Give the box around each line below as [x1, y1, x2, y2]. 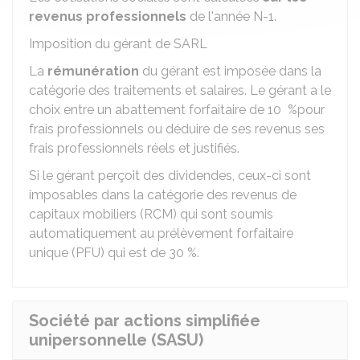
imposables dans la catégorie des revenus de [29, 187, 297, 202]
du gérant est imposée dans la [139, 63, 321, 79]
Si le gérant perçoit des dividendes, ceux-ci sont [29, 168, 311, 183]
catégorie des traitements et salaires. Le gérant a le [29, 83, 331, 98]
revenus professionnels [29, 9, 186, 24]
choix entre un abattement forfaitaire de [29, 102, 264, 117]
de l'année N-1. [186, 9, 276, 24]
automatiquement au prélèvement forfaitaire [29, 226, 293, 241]
